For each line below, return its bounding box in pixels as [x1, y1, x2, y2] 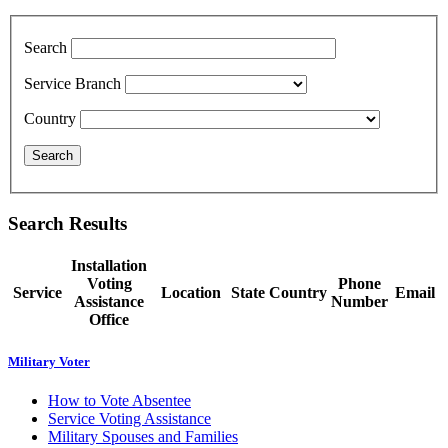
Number [331, 292, 388, 310]
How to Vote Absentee [48, 392, 191, 410]
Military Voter [8, 354, 90, 370]
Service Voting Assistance [48, 410, 211, 428]
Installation [71, 256, 147, 274]
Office [89, 310, 129, 328]
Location [160, 283, 221, 301]
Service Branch [24, 75, 121, 93]
